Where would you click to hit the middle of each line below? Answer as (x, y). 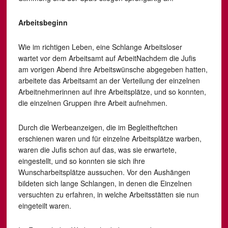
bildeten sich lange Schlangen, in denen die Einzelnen (105, 183)
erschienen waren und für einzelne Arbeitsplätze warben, (110, 138)
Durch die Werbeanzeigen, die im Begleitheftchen (98, 127)
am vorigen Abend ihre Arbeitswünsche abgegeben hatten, (113, 69)
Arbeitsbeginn (43, 22)
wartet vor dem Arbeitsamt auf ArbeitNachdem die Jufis (107, 58)
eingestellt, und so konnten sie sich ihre (81, 161)
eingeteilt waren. (45, 206)
